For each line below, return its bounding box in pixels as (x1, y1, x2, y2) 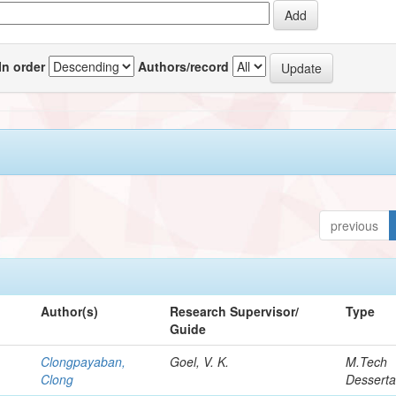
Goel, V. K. (170, 352, 230, 370)
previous (331, 216, 379, 234)
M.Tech (346, 352, 388, 370)
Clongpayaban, (41, 352, 126, 370)
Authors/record (138, 57, 230, 75)
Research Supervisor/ (170, 301, 300, 320)
